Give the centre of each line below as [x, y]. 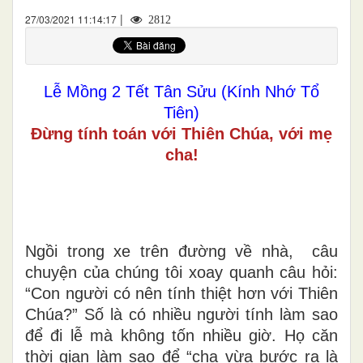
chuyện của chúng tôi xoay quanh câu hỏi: [181, 272]
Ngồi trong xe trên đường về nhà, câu [181, 251]
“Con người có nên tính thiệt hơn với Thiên [181, 293]
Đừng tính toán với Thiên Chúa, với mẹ [181, 133]
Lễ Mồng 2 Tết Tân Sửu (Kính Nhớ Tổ [181, 91]
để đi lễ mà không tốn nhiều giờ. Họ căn [181, 335]
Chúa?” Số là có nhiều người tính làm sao [181, 314]
